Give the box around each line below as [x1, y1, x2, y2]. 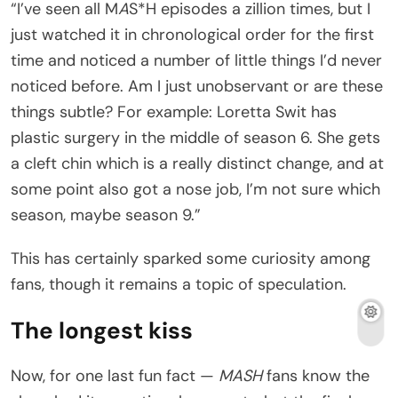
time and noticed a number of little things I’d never [11, 50, 382, 72]
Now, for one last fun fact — [11, 365, 219, 387]
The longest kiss [11, 315, 193, 346]
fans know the [262, 365, 370, 387]
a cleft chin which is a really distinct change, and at [11, 153, 384, 175]
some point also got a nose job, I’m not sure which [11, 179, 380, 201]
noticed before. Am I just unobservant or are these [11, 76, 383, 98]
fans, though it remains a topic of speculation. [11, 274, 346, 296]
